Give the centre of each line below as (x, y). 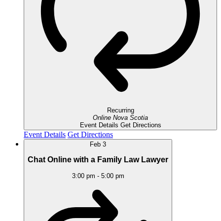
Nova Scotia (130, 117)
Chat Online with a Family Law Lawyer (98, 160)
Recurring (120, 110)
